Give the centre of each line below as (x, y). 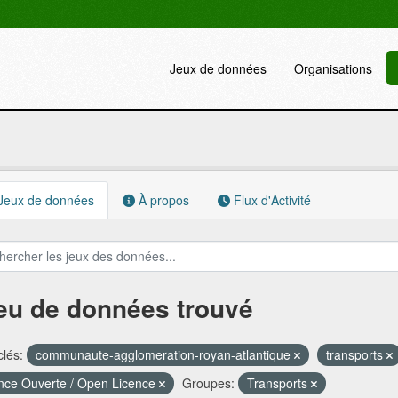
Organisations (334, 68)
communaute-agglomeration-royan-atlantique (164, 354)
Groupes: (208, 383)
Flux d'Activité (270, 200)
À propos (162, 200)
